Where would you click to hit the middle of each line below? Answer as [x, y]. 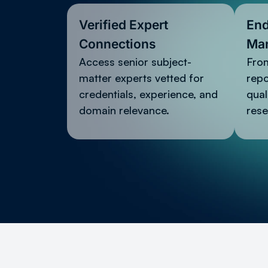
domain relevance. [124, 110]
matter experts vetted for [141, 77]
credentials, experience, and [148, 94]
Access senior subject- [135, 61]
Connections [118, 44]
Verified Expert [124, 25]
